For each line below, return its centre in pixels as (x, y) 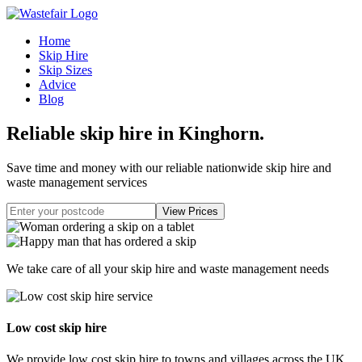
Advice (57, 84)
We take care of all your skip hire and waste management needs (168, 268)
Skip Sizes (65, 70)
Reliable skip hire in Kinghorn (133, 133)
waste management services (77, 182)
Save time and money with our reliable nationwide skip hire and (169, 167)
